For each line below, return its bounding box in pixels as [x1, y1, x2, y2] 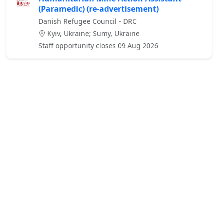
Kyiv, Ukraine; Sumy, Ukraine [45, 29, 140, 38]
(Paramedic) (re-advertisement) [38, 3, 159, 15]
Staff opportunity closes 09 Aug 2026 [38, 41, 158, 51]
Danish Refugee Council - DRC [38, 17, 137, 26]
